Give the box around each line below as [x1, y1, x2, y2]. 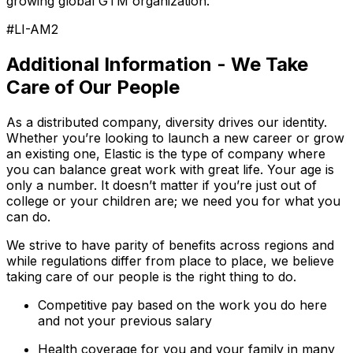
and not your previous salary [38, 312, 212, 329]
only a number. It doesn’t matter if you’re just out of [6, 176, 317, 193]
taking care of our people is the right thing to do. [6, 268, 296, 284]
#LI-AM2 [6, 21, 58, 38]
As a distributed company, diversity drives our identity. [6, 113, 327, 130]
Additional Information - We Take [6, 52, 308, 76]
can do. [6, 208, 50, 225]
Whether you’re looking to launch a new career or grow [6, 129, 344, 146]
